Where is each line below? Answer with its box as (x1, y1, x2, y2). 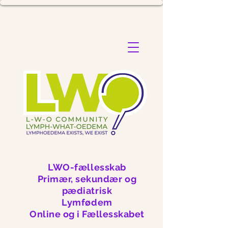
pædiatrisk (62, 185, 112, 196)
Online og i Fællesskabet (30, 209, 145, 219)
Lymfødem (62, 197, 112, 208)
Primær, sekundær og (37, 174, 137, 184)
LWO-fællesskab (48, 162, 126, 173)
